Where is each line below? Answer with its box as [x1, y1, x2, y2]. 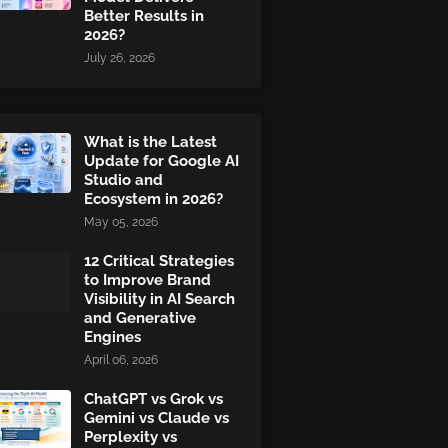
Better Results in [84, 7, 204, 25]
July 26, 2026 [84, 51, 155, 65]
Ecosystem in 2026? [84, 190, 223, 208]
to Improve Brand [84, 271, 211, 289]
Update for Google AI [84, 152, 239, 170]
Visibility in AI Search [84, 290, 235, 308]
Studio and [84, 171, 163, 189]
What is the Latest [84, 133, 217, 151]
